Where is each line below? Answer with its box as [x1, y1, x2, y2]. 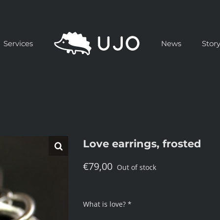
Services [3, 39, 33, 49]
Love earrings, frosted [83, 137, 201, 150]
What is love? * [83, 199, 132, 209]
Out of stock [117, 163, 156, 172]
